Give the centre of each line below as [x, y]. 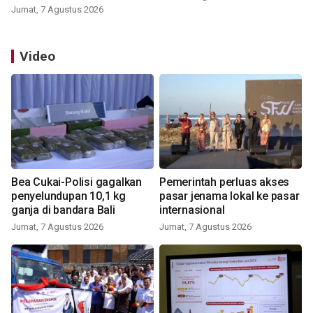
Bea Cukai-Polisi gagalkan [77, 182]
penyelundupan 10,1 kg [68, 196]
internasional [192, 210]
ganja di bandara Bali [63, 210]
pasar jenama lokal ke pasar [230, 196]
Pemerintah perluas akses [225, 182]
